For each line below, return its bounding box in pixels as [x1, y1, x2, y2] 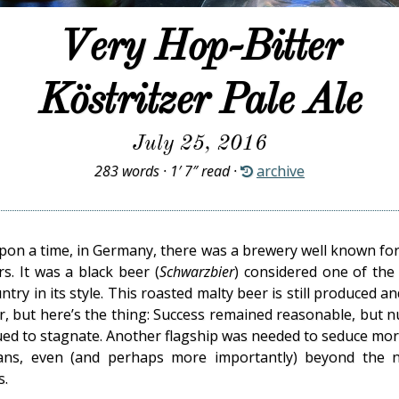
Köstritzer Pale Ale [37, 80, 362, 124]
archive [256, 161, 305, 182]
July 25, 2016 [132, 134, 267, 156]
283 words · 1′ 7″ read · [94, 161, 240, 182]
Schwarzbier [159, 262, 234, 282]
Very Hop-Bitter [58, 27, 341, 70]
